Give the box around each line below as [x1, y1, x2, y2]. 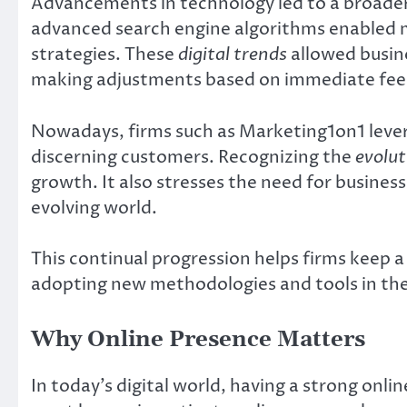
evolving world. [31, 195, 157, 220]
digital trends [178, 42, 287, 66]
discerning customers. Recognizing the [31, 144, 355, 169]
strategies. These [31, 42, 178, 66]
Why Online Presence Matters [31, 325, 365, 353]
